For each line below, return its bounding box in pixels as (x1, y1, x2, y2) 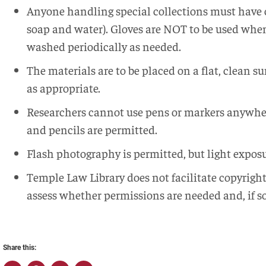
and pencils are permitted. (27, 121, 157, 137)
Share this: (3, 243, 36, 252)
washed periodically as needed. (27, 38, 181, 53)
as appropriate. (27, 80, 100, 95)
